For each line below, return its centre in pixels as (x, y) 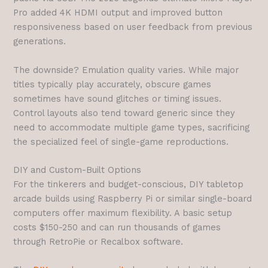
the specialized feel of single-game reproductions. (121, 141)
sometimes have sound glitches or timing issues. (118, 98)
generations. (40, 42)
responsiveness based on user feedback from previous (133, 27)
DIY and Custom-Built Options (77, 170)
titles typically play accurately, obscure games (112, 84)
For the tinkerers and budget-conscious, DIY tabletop (129, 184)
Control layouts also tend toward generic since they (124, 113)
